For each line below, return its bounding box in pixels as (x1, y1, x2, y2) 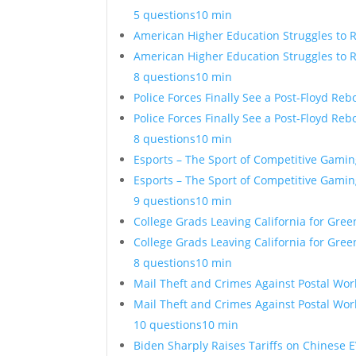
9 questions (133, 193, 196, 208)
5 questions (133, 7, 196, 22)
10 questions (133, 317, 203, 332)
